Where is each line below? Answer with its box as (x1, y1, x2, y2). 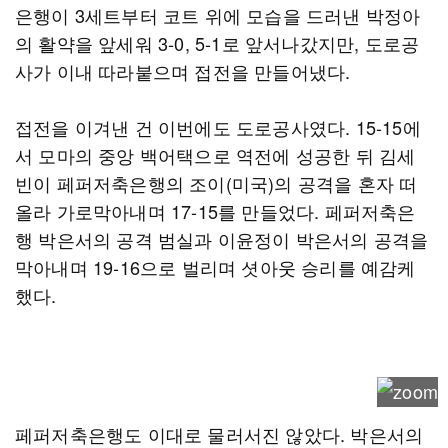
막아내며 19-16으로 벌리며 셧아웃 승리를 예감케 (15, 254, 416, 280)
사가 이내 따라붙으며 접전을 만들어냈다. (15, 58, 351, 84)
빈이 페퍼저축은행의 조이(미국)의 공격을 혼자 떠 (15, 170, 418, 196)
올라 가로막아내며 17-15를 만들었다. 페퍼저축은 (15, 198, 416, 224)
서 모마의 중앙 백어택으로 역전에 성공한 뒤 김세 (15, 142, 416, 168)
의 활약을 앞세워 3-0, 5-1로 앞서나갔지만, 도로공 (15, 30, 420, 56)
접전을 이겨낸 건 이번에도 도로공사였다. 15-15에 (15, 114, 421, 140)
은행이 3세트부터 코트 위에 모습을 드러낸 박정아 (15, 2, 421, 28)
